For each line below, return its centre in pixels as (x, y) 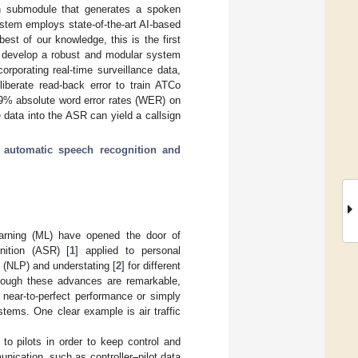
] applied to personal (128, 250)
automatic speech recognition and (92, 149)
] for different (151, 265)
